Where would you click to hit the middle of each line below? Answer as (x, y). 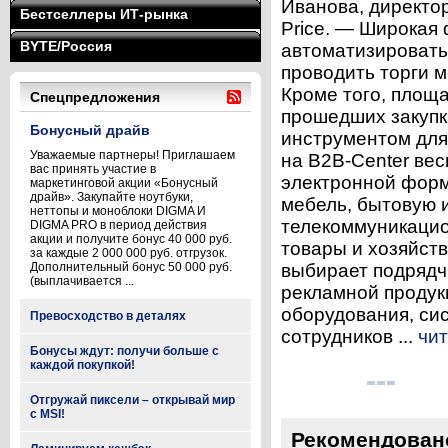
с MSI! (47, 414)
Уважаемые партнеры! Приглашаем (132, 155)
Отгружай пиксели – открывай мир (132, 400)
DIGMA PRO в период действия (118, 225)
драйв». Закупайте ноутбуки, (111, 197)
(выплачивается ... (82, 281)
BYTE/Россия (66, 46)
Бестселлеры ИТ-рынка (104, 14)
